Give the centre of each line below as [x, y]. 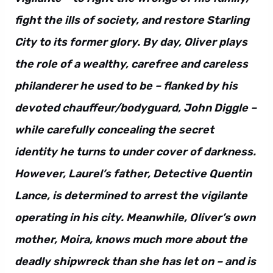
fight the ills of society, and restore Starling [132, 20]
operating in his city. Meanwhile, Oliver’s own [135, 218]
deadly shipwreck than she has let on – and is [135, 261]
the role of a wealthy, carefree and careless [131, 64]
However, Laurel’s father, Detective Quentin [133, 174]
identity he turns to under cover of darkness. [135, 152]
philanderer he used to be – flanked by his [126, 86]
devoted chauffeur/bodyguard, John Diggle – [136, 108]
